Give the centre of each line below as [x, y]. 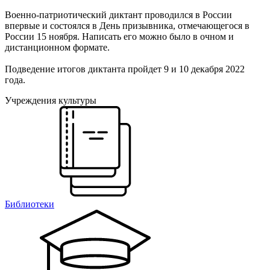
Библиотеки [30, 204]
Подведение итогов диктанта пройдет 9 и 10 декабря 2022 [125, 69]
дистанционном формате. [57, 47]
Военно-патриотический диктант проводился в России [118, 14]
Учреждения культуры [51, 100]
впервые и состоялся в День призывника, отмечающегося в [127, 25]
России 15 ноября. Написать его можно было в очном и [119, 36]
